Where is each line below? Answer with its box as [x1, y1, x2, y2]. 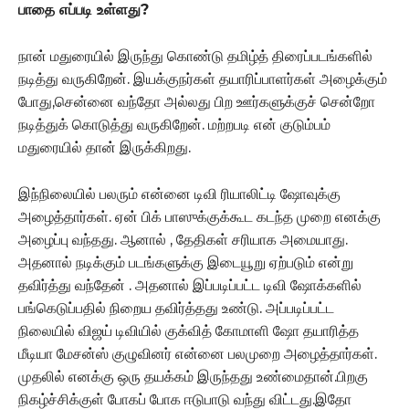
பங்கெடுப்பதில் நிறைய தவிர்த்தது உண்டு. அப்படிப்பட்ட [18, 299, 334, 317]
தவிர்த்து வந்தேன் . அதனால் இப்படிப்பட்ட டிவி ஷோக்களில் [18, 276, 362, 294]
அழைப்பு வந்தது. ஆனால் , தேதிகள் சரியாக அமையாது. [18, 230, 348, 248]
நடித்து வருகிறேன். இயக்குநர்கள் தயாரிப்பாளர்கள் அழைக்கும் [18, 69, 387, 88]
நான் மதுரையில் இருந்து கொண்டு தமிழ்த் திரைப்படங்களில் [18, 47, 372, 65]
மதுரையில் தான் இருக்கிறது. [18, 138, 191, 156]
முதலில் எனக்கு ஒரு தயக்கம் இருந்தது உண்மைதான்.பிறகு [18, 367, 368, 385]
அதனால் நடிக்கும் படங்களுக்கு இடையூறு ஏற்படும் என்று [18, 253, 353, 271]
